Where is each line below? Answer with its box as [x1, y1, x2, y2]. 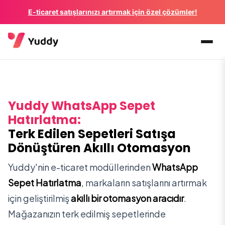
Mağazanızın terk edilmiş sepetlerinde [8, 208, 166, 219]
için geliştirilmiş [8, 192, 69, 204]
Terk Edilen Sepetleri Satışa [8, 126, 176, 142]
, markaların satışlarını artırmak [81, 177, 207, 188]
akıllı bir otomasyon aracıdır [71, 192, 184, 204]
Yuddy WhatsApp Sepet [8, 97, 155, 114]
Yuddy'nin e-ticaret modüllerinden [8, 161, 151, 173]
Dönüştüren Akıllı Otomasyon [8, 140, 191, 156]
